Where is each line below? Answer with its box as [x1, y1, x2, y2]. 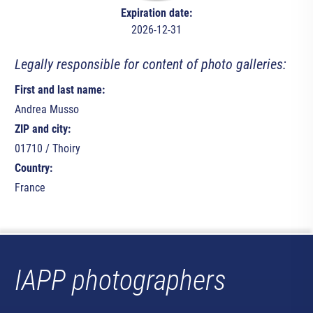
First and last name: [14, 83, 105, 97]
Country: [14, 161, 52, 175]
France [14, 181, 45, 195]
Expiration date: [120, 6, 192, 20]
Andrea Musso [14, 103, 79, 117]
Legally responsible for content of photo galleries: [14, 56, 286, 73]
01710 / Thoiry [14, 142, 80, 156]
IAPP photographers [14, 263, 226, 297]
